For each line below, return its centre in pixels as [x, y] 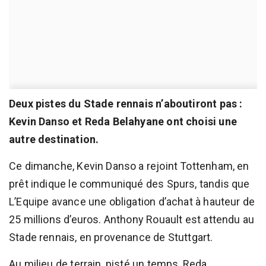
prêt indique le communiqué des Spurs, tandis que [129, 184]
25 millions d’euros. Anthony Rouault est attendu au [132, 220]
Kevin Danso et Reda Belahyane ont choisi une [123, 122]
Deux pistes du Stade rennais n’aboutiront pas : [126, 104]
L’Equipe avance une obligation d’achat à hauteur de [132, 202]
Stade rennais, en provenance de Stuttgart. [111, 237]
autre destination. [54, 140]
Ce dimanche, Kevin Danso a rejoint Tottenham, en [129, 166]
